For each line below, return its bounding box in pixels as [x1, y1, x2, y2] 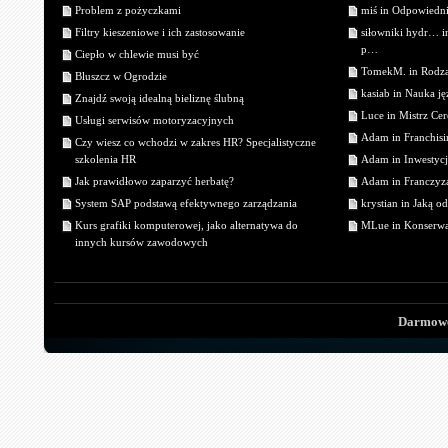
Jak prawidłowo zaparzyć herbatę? [75, 175, 234, 188]
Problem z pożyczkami [75, 4, 181, 17]
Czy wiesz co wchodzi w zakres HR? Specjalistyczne [75, 136, 316, 149]
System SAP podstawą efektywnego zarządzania [75, 197, 297, 210]
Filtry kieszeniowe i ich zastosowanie [75, 26, 245, 39]
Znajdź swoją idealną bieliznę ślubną [75, 92, 244, 105]
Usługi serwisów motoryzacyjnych [75, 114, 234, 127]
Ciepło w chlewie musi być [75, 48, 199, 61]
